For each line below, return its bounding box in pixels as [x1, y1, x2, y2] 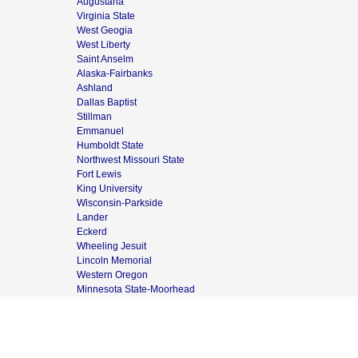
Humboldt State [77, 139, 144, 151]
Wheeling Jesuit [77, 240, 146, 252]
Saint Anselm [77, 53, 133, 65]
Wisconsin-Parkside [77, 197, 163, 209]
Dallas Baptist [77, 96, 137, 108]
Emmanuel [77, 125, 124, 137]
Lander [77, 211, 108, 223]
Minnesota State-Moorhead [77, 283, 195, 295]
